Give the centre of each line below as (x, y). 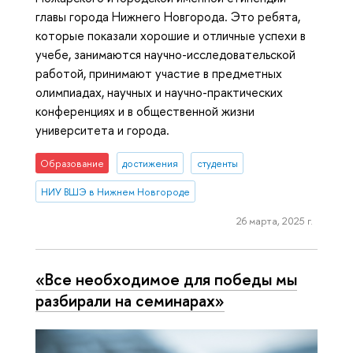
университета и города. (102, 130)
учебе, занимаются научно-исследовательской (165, 55)
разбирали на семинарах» (130, 301)
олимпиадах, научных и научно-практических (159, 93)
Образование (72, 163)
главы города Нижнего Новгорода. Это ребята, (168, 17)
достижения (150, 163)
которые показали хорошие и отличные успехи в (171, 36)
